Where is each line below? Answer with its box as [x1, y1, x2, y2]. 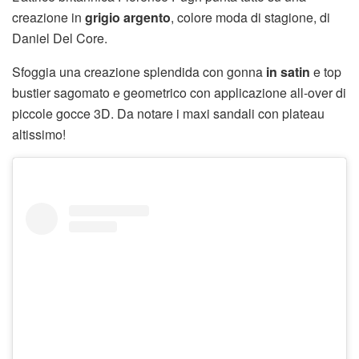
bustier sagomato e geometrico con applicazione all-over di [12, 83, 346, 103]
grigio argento [85, 8, 171, 27]
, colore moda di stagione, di [171, 8, 330, 27]
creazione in [12, 8, 85, 27]
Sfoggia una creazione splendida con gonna [12, 63, 263, 82]
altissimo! [12, 125, 66, 144]
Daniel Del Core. [12, 29, 107, 48]
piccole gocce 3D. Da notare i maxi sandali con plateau [12, 104, 325, 123]
